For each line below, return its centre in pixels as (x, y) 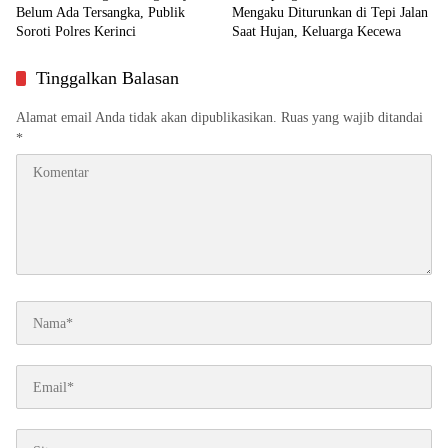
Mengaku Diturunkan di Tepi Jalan (330, 13)
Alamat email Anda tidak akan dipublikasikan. (146, 118)
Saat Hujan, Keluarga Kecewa (316, 32)
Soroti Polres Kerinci (76, 32)
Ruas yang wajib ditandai (352, 118)
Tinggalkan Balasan (107, 78)
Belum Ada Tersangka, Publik (100, 13)
